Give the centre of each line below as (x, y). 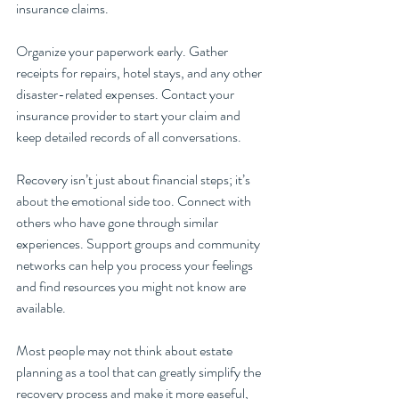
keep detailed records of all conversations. (130, 137)
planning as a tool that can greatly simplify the (140, 372)
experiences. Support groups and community (139, 244)
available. (41, 308)
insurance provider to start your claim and (130, 116)
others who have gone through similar (118, 223)
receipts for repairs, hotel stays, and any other (140, 73)
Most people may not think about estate (126, 351)
